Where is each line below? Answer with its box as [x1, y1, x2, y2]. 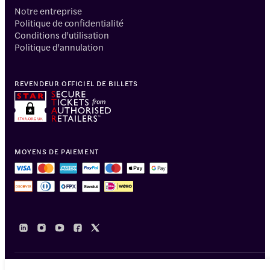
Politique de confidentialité [14, 16, 124, 29]
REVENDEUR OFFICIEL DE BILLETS [14, 77, 138, 89]
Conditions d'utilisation [14, 28, 109, 41]
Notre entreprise [14, 4, 82, 17]
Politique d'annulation [14, 40, 104, 53]
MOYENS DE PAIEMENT [14, 146, 99, 157]
